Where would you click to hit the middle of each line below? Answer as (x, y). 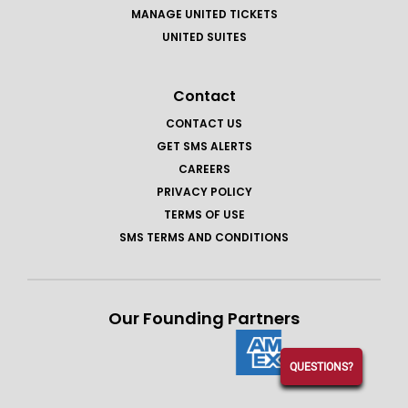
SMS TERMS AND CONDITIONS (204, 238)
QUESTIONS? (321, 367)
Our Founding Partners (204, 319)
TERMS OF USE (204, 215)
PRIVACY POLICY (204, 192)
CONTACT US (204, 124)
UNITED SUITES (204, 37)
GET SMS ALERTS (204, 147)
